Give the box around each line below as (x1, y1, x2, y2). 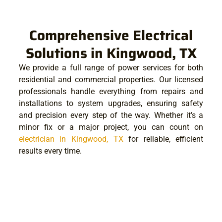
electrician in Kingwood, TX (18, 134, 123, 144)
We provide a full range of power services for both (18, 62, 204, 72)
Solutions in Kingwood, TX (25, 42, 197, 64)
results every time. (18, 146, 82, 156)
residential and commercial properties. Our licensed (18, 74, 204, 84)
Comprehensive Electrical (29, 24, 193, 46)
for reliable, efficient (123, 134, 204, 144)
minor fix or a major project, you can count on (18, 122, 204, 132)
